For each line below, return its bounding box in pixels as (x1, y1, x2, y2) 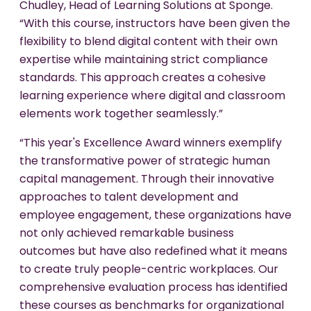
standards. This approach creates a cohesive (19, 72, 266, 84)
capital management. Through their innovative (19, 174, 274, 185)
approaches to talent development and (19, 192, 238, 203)
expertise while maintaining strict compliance (19, 54, 268, 66)
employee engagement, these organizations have (19, 210, 292, 221)
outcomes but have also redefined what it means (19, 246, 287, 258)
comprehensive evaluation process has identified (19, 282, 287, 294)
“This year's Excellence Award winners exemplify (19, 137, 282, 149)
